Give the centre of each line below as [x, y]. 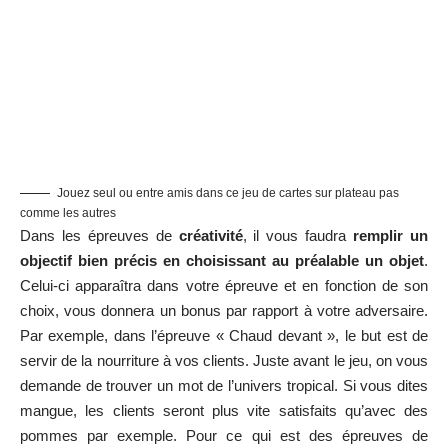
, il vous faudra [298, 235]
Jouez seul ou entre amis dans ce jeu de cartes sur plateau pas [228, 192]
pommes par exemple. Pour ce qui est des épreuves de [224, 435]
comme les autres [68, 212]
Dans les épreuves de [99, 235]
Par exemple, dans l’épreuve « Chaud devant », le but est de [224, 335]
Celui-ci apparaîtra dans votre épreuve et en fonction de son [224, 285]
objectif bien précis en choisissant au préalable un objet [222, 260]
